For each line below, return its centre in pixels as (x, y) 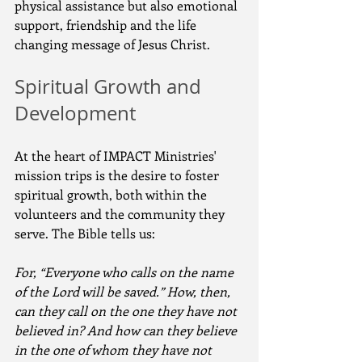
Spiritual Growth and (110, 86)
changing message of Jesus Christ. (112, 44)
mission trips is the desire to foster (118, 175)
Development (75, 113)
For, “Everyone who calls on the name (126, 272)
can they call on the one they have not (127, 311)
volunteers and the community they (121, 214)
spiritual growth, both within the (112, 194)
